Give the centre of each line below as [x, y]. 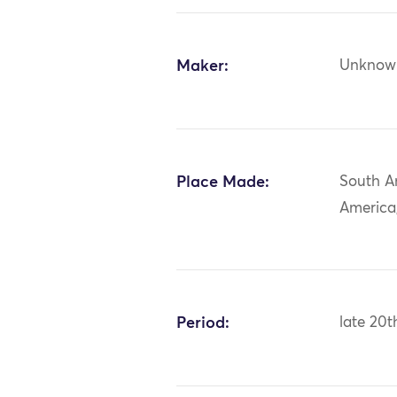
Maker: [203, 66]
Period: [203, 323]
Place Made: [223, 182]
